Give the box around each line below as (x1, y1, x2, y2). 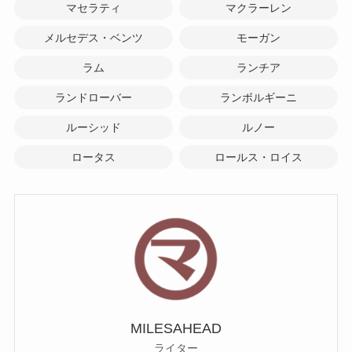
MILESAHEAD (130, 321, 222, 337)
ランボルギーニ (220, 91, 298, 104)
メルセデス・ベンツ (43, 31, 143, 44)
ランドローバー (54, 91, 132, 104)
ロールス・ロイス (214, 151, 303, 164)
